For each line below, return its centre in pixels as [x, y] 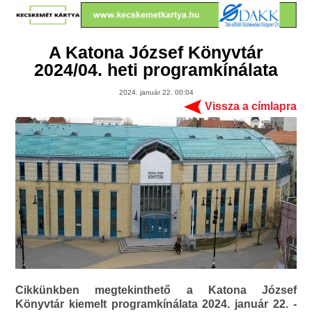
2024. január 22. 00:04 [156, 93]
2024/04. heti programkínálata [156, 70]
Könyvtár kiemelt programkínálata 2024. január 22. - [156, 304]
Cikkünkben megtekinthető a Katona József [156, 290]
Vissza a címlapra [250, 107]
